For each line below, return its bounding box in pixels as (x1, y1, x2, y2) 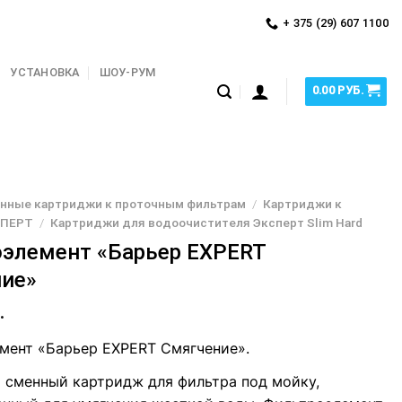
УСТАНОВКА (10, 66, 80, 80)
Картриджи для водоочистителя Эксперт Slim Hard (50, 215, 363, 231)
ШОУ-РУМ (99, 66, 156, 80)
